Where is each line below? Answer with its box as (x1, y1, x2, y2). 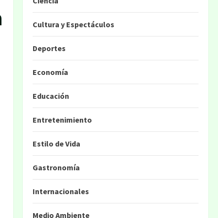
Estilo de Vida (32, 139, 80, 148)
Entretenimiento (32, 115, 92, 125)
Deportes (32, 43, 66, 53)
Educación (32, 91, 69, 101)
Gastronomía (32, 163, 80, 172)
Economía (32, 67, 68, 77)
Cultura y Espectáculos (32, 19, 114, 29)
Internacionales (32, 186, 89, 196)
